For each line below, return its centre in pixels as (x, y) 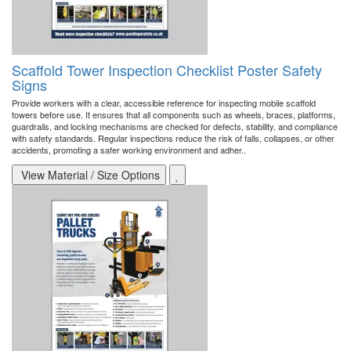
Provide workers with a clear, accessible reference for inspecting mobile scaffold (164, 103)
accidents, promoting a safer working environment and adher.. (129, 150)
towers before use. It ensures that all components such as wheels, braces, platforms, (174, 115)
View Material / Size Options (89, 175)
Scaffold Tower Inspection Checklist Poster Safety (167, 70)
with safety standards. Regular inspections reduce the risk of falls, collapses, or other (173, 138)
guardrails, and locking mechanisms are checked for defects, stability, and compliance (175, 127)
